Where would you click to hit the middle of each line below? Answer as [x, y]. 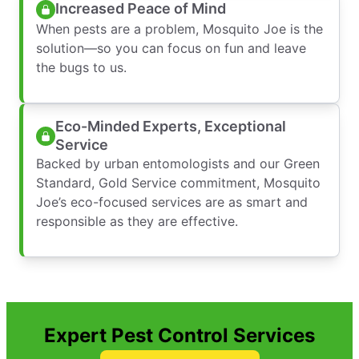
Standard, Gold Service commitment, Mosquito [178, 182]
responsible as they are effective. [137, 221]
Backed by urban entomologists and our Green [178, 163]
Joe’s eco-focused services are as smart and [172, 202]
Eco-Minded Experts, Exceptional [171, 126]
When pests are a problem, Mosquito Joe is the [179, 28]
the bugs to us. [81, 67]
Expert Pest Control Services [179, 335]
